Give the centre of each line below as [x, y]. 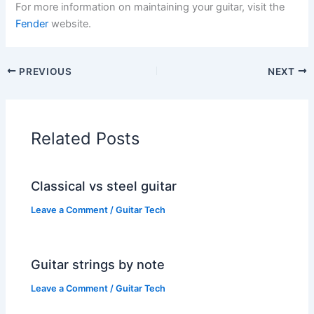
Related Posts [86, 138]
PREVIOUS [44, 71]
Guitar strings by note [98, 265]
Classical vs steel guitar [104, 186]
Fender [32, 23]
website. [70, 23]
